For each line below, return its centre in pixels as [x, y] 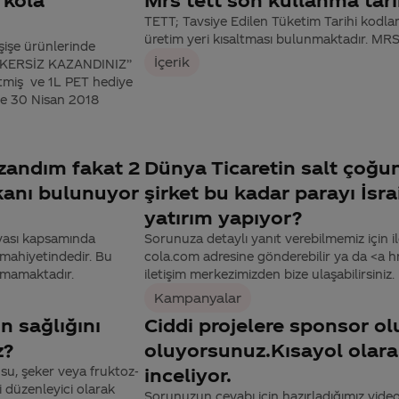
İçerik [172, 61]
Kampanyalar [198, 297]
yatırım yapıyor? [223, 218]
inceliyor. [188, 375]
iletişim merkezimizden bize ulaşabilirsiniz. [269, 274]
